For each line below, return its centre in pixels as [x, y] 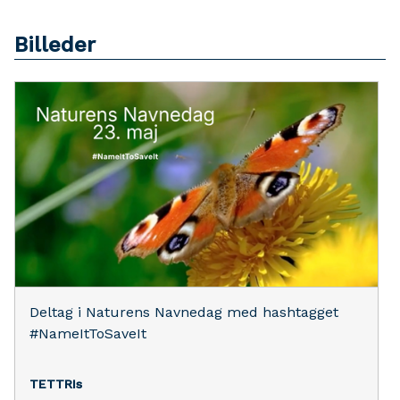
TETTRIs [56, 383]
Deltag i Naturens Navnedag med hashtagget [184, 312]
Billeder [55, 44]
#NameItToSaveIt [88, 333]
